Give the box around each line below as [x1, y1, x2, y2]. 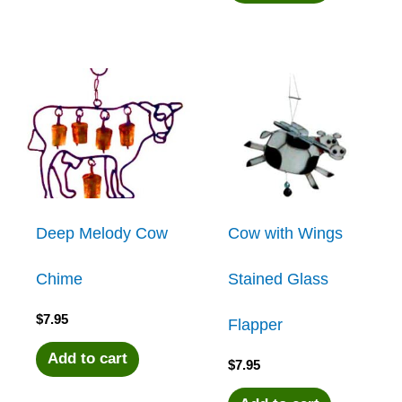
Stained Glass [228, 269, 329, 288]
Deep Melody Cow [36, 223, 169, 242]
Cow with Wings [228, 223, 344, 242]
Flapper [228, 315, 284, 334]
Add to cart [48, 350, 128, 368]
